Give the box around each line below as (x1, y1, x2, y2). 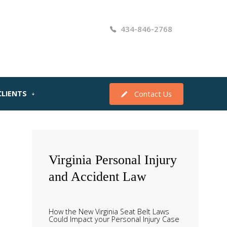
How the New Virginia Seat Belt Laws (49, 207, 170, 217)
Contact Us (134, 89, 172, 99)
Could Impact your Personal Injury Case (49, 214, 180, 224)
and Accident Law (49, 169, 147, 184)
